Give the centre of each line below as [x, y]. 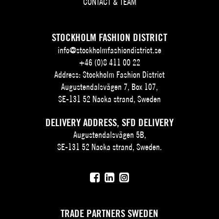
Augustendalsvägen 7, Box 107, [109, 87]
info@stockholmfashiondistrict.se [109, 50]
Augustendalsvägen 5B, [109, 135]
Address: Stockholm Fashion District [109, 74]
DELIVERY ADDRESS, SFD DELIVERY [109, 122]
